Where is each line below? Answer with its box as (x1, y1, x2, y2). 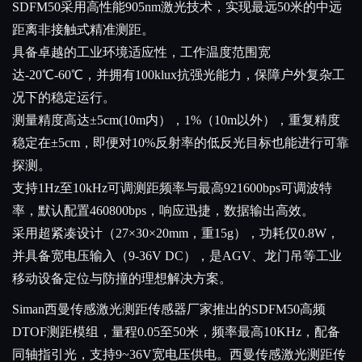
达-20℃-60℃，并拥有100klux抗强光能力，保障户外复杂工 (12, 68, 345, 82)
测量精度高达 (12, 113, 90, 128)
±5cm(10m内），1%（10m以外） (90, 113, 276, 128)
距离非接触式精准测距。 (12, 23, 154, 37)
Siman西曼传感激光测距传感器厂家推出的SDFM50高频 (12, 302, 326, 317)
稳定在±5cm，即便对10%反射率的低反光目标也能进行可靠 (12, 136, 349, 150)
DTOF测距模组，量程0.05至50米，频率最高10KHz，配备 (12, 325, 340, 339)
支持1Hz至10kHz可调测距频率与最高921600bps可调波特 (12, 181, 332, 196)
